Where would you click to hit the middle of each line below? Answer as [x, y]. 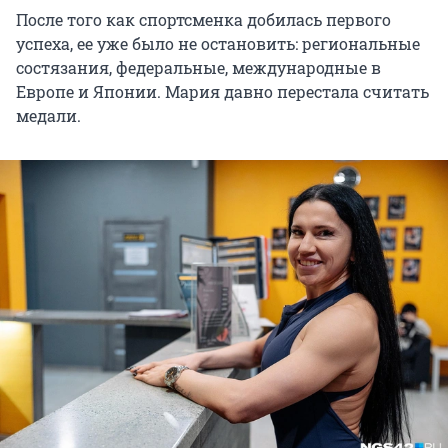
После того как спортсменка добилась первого [203, 20]
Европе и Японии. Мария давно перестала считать [222, 92]
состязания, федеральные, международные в [198, 68]
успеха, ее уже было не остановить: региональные [218, 44]
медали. [48, 116]
